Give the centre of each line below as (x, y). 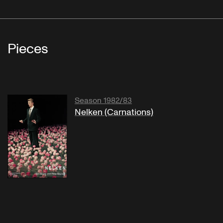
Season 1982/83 (103, 100)
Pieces (28, 49)
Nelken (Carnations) (114, 112)
